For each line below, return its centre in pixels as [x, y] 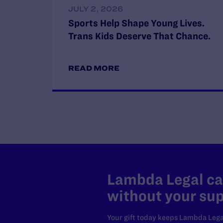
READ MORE [94, 68]
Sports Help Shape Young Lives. [136, 23]
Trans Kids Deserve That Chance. [139, 36]
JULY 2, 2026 [96, 9]
